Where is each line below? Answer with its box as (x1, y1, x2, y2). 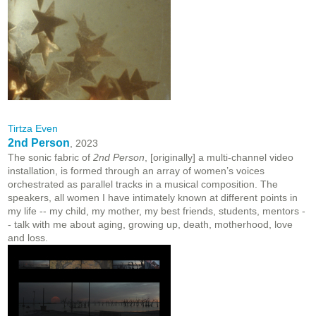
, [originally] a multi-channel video (145, 152, 293, 164)
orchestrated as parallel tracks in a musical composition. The (8, 178, 278, 190)
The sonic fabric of (8, 152, 93, 164)
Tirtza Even (8, 123, 58, 135)
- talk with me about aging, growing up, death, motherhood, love (8, 219, 293, 231)
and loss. (8, 232, 48, 244)
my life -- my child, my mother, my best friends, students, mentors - (8, 205, 305, 217)
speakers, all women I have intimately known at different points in (8, 192, 298, 204)
